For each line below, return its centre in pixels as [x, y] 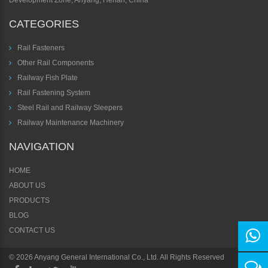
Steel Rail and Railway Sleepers [69, 108]
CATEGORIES [44, 24]
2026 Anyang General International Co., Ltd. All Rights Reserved [120, 258]
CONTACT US [32, 231]
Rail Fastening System [53, 93]
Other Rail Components [55, 63]
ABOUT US [27, 186]
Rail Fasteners [40, 48]
